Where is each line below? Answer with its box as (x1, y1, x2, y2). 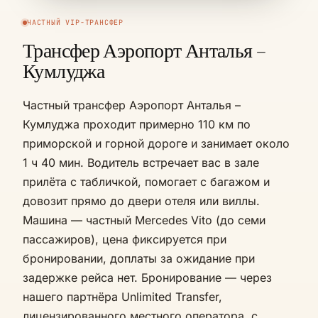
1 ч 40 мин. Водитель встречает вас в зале (23, 155, 259, 170)
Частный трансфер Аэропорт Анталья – (23, 98, 241, 113)
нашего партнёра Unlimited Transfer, (23, 290, 222, 305)
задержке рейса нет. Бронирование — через (23, 270, 272, 285)
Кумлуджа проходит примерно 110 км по (23, 117, 251, 132)
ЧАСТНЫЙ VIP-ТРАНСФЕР (27, 18, 124, 28)
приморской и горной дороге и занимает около (23, 136, 290, 151)
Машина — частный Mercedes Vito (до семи (23, 213, 265, 228)
